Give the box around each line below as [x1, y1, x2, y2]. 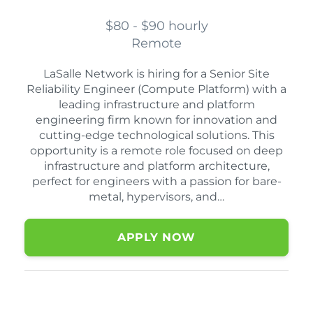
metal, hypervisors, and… [89, 190, 224, 204]
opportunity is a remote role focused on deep [30, 144, 283, 158]
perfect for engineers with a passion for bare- [31, 175, 282, 189]
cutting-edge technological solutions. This [38, 129, 275, 143]
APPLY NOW [117, 231, 196, 245]
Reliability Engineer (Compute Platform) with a [27, 82, 286, 96]
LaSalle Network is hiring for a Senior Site [43, 67, 270, 81]
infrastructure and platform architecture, [43, 159, 270, 173]
